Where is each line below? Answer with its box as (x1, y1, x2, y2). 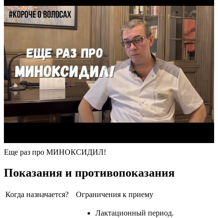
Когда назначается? (5, 190, 69, 199)
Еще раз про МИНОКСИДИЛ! (4, 147, 106, 156)
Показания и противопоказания (4, 166, 175, 179)
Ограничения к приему (76, 190, 153, 199)
